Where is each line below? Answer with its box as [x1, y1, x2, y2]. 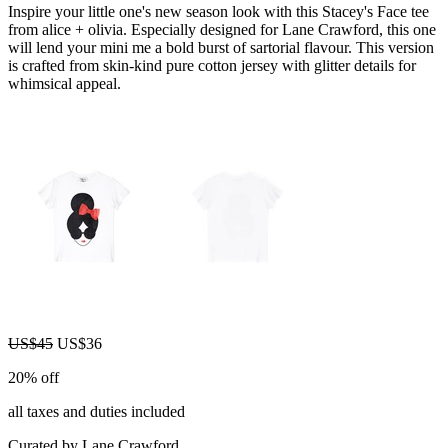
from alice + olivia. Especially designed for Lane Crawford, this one [8, 20, 436, 38]
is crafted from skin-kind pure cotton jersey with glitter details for [8, 56, 416, 74]
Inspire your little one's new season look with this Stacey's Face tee [8, 2, 429, 20]
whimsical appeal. [8, 74, 121, 92]
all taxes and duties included [8, 402, 185, 420]
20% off [8, 368, 59, 386]
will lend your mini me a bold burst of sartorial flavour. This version [8, 38, 434, 56]
